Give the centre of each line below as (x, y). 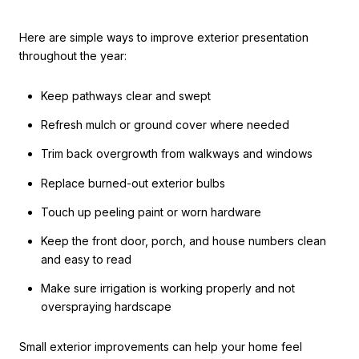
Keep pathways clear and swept (125, 95)
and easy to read (86, 260)
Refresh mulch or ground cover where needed (165, 124)
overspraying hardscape (106, 307)
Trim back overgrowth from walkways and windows (176, 154)
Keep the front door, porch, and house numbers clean (183, 241)
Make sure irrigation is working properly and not (167, 288)
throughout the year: (73, 55)
